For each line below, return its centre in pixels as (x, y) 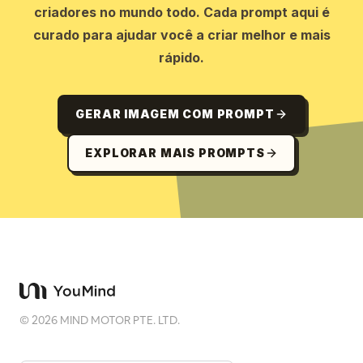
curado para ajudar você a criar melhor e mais (181, 35)
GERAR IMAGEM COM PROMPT (175, 114)
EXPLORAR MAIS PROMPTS (175, 153)
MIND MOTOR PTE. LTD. (119, 320)
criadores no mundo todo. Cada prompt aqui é (181, 12)
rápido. (181, 58)
